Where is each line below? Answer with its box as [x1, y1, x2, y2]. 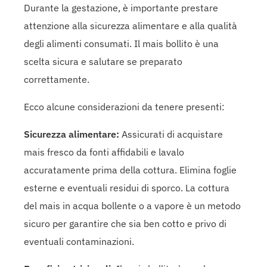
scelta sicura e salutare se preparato [24, 55, 182, 67]
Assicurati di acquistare [119, 128, 223, 140]
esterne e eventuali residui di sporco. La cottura [24, 181, 229, 194]
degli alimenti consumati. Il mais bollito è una [24, 37, 219, 49]
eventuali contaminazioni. [24, 235, 134, 247]
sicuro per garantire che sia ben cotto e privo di [24, 217, 226, 229]
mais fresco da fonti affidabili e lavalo [24, 145, 184, 158]
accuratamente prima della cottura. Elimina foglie [24, 163, 237, 176]
